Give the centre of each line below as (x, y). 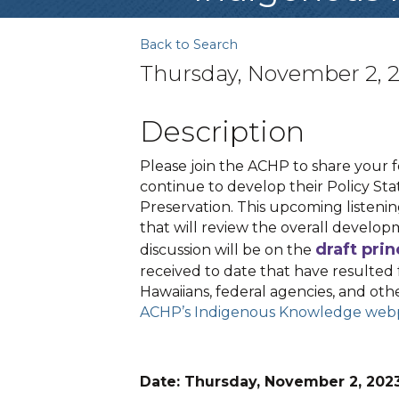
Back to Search (189, 45)
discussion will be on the (228, 250)
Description (222, 131)
